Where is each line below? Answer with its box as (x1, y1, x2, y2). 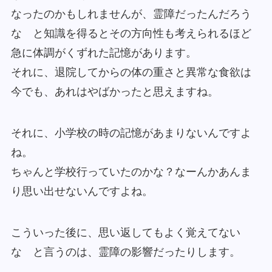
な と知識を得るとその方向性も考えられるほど (10, 27, 251, 40)
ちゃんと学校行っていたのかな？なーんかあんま (10, 165, 251, 178)
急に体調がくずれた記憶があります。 (10, 47, 197, 59)
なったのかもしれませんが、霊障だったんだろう (10, 8, 251, 21)
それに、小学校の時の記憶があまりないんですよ (10, 126, 251, 139)
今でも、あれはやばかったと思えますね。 (10, 86, 219, 98)
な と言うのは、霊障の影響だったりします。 (10, 245, 240, 258)
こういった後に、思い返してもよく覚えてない (10, 226, 240, 239)
